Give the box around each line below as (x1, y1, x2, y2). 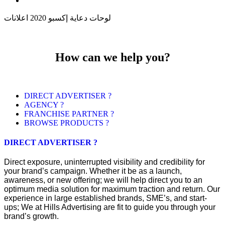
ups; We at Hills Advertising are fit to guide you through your (4, 203, 215, 212)
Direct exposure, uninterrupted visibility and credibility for (4, 158, 205, 167)
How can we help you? (55, 51, 170, 64)
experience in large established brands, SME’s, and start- (4, 194, 207, 203)
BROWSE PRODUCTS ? (24, 118, 109, 127)
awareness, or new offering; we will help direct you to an (4, 176, 202, 185)
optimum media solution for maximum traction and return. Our (4, 185, 220, 194)
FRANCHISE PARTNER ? (24, 109, 114, 118)
